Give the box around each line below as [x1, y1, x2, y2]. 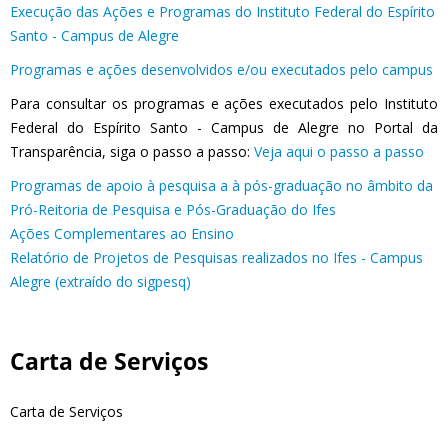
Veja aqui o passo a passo [254, 142, 424, 162]
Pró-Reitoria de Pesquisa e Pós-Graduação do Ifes [10, 200, 336, 220]
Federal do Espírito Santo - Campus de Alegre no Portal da [10, 118, 438, 138]
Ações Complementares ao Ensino [10, 224, 234, 244]
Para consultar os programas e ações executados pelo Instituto [10, 94, 438, 114]
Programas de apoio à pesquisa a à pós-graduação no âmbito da [10, 176, 433, 196]
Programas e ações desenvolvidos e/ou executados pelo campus [10, 60, 433, 80]
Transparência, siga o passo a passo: [10, 142, 254, 162]
